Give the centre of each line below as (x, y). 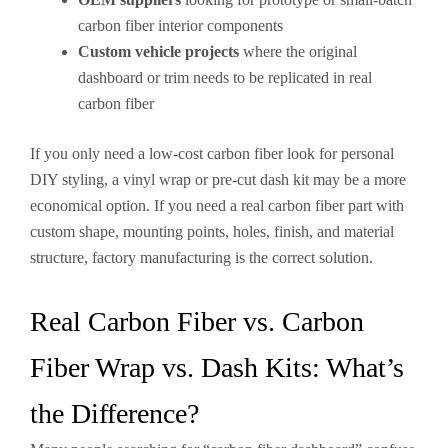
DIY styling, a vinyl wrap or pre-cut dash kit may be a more (218, 179)
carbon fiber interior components (180, 25)
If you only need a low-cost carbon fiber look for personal (212, 153)
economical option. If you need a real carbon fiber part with (217, 205)
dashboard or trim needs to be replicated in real (225, 77)
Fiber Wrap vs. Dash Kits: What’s (217, 367)
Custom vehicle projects (158, 51)
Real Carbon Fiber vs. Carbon (197, 321)
